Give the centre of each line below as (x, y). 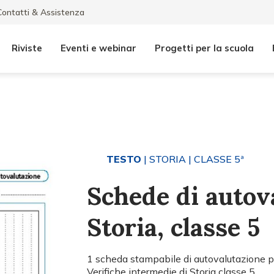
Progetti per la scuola (204, 48)
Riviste (27, 48)
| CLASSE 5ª (215, 159)
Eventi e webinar (98, 48)
